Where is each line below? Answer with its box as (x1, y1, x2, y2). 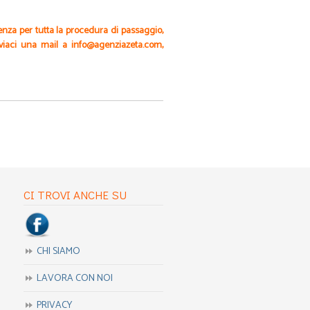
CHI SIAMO (36, 244, 80, 260)
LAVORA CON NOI (36, 271, 113, 287)
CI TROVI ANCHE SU (23, 187, 127, 202)
